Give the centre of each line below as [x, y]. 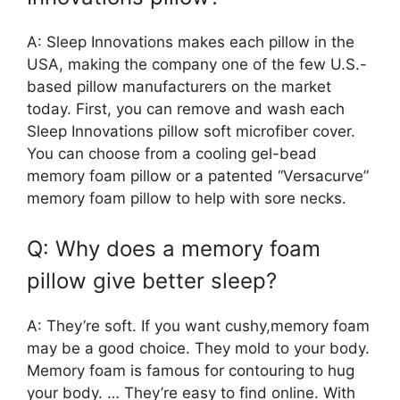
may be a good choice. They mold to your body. [198, 348]
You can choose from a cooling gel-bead [172, 154]
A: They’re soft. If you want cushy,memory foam [198, 325]
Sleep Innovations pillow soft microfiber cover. [191, 132]
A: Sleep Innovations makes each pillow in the [191, 42]
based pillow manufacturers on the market [179, 87]
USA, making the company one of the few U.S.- [197, 65]
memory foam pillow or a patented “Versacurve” [198, 176]
